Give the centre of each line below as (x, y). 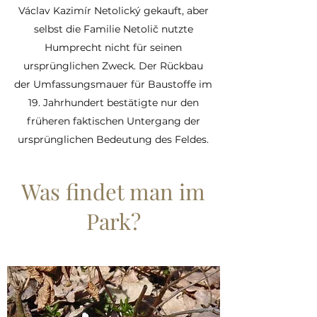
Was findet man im (113, 191)
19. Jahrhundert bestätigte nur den (113, 103)
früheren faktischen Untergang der (113, 121)
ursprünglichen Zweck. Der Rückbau (113, 66)
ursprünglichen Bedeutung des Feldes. (113, 139)
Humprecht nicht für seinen (113, 47)
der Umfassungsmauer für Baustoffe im (113, 84)
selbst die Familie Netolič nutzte (113, 29)
